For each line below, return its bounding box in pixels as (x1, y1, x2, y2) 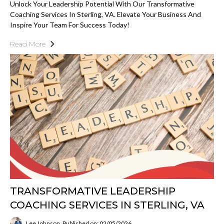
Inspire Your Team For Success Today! (10, 20, 129, 29)
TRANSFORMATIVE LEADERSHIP (10, 185, 175, 197)
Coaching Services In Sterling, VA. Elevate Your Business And (10, 10, 201, 18)
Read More (10, 39, 45, 48)
